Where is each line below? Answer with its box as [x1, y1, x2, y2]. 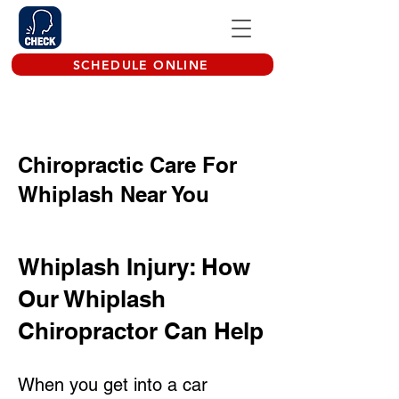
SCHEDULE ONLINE [72, 56, 209, 73]
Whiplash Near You [18, 182, 209, 207]
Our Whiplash [18, 285, 166, 313]
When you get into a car [18, 374, 208, 395]
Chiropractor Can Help [18, 317, 264, 345]
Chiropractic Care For [18, 152, 237, 177]
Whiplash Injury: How [18, 253, 250, 281]
